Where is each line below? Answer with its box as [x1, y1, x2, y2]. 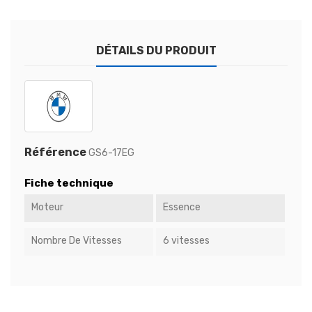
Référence [24, 146, 86, 159]
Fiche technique [24, 177, 114, 190]
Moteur [31, 201, 63, 214]
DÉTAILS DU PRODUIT [95, 44, 217, 58]
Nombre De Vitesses [31, 235, 122, 247]
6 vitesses [162, 235, 210, 247]
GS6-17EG [88, 147, 134, 159]
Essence [162, 201, 201, 214]
